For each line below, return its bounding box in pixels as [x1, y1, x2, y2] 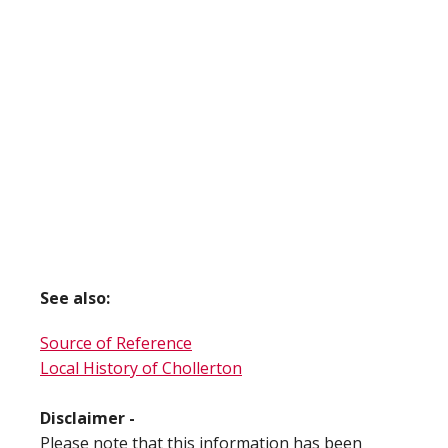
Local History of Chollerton [40, 357, 242, 379]
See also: [40, 287, 110, 309]
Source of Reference [40, 332, 192, 354]
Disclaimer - [40, 407, 135, 429]
